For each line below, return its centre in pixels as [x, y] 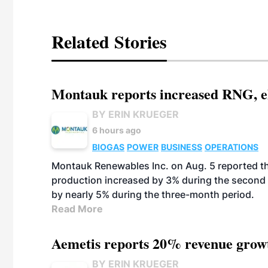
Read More [77, 209]
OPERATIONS [232, 147]
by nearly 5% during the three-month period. [153, 194]
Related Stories [109, 41]
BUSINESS [182, 147]
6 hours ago [117, 130]
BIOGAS [108, 147]
